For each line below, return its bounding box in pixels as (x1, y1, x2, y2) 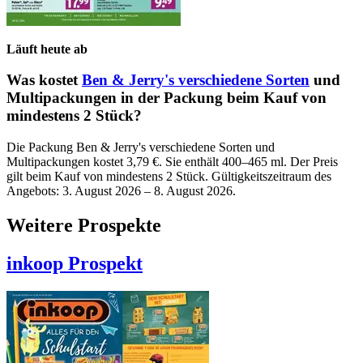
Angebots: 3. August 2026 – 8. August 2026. (6, 184, 236, 199)
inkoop (6, 252, 68, 274)
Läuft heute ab (6, 41, 88, 56)
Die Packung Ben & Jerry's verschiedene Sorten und (6, 140, 275, 155)
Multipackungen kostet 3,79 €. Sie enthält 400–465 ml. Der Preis (6, 155, 338, 169)
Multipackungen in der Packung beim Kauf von (6, 89, 327, 107)
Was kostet (6, 71, 82, 89)
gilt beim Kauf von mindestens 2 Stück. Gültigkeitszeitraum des (6, 169, 331, 184)
